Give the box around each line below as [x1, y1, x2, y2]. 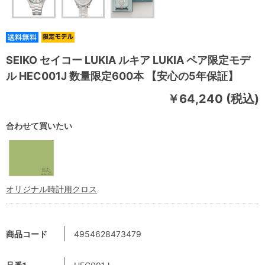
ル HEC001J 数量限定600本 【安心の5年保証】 [6, 69, 238, 82]
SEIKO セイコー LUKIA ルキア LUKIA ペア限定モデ [6, 53, 250, 66]
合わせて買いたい [6, 120, 72, 131]
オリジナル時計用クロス [6, 183, 97, 194]
